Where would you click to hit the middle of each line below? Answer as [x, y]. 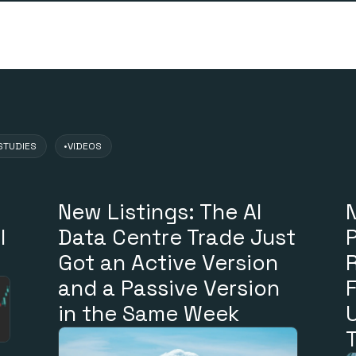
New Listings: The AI [160, 212]
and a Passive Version [169, 288]
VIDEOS [85, 147]
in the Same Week [149, 314]
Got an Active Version [168, 263]
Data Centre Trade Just [177, 238]
